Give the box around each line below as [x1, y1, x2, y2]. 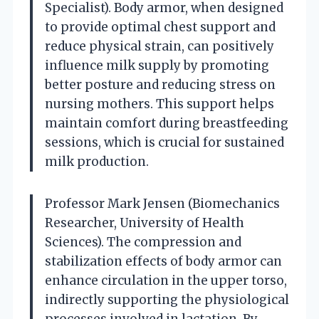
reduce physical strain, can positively [45, 38, 274, 54]
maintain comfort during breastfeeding [45, 115, 288, 131]
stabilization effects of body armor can [45, 253, 282, 269]
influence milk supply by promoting [45, 57, 269, 73]
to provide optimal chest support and [45, 19, 276, 35]
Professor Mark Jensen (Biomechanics [45, 195, 280, 211]
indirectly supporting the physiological [45, 291, 289, 308]
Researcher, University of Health [45, 214, 244, 231]
